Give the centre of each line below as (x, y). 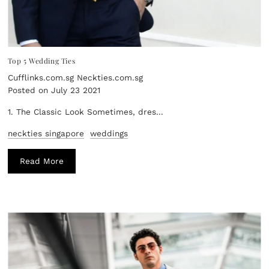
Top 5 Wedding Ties (42, 60)
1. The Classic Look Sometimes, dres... (86, 111)
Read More (42, 161)
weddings (109, 133)
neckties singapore (46, 133)
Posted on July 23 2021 (54, 90)
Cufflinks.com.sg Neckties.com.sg (76, 77)
